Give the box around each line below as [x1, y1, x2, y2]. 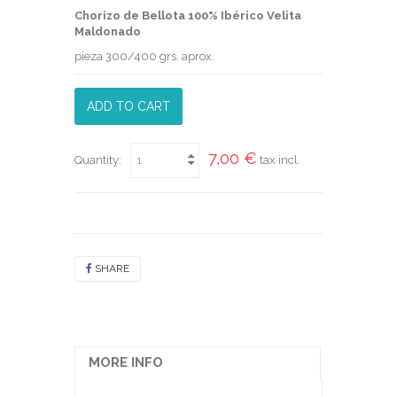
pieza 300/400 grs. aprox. [74, 49, 214, 63]
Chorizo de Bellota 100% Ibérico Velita [74, 8, 301, 22]
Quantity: [74, 152, 121, 167]
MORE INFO [89, 354, 163, 370]
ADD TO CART [87, 98, 170, 113]
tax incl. [260, 152, 300, 167]
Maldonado [74, 24, 141, 38]
